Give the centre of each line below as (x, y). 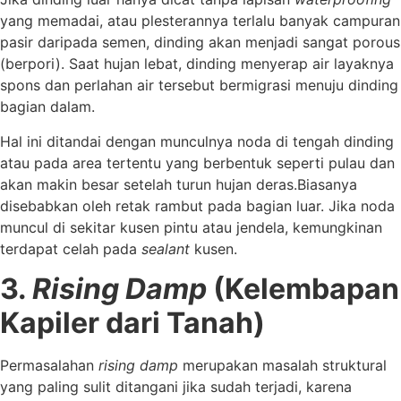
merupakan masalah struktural (285, 365)
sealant (166, 248)
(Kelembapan (303, 288)
